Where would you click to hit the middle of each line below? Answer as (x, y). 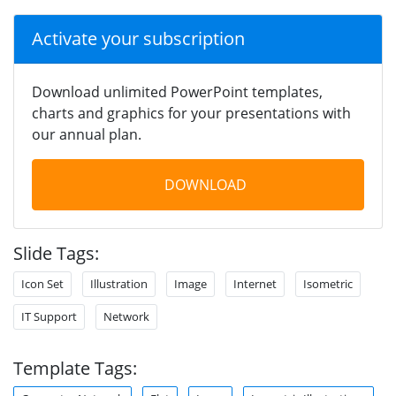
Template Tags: (75, 368)
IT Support (49, 316)
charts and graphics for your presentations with (191, 113)
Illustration (119, 283)
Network (126, 316)
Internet (255, 283)
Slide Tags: (56, 253)
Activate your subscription (138, 38)
